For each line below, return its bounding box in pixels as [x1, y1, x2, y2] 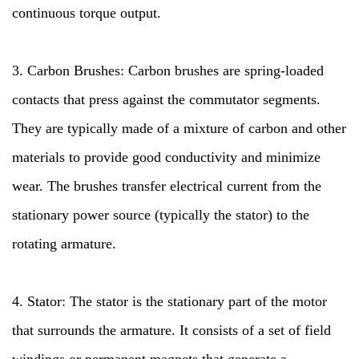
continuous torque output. [12, 5, 161, 21]
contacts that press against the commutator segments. [12, 91, 321, 107]
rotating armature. [12, 236, 116, 252]
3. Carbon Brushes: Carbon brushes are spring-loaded [12, 63, 324, 79]
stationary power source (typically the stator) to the [12, 207, 309, 223]
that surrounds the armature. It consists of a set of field [12, 322, 331, 338]
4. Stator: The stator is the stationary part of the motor [12, 293, 327, 309]
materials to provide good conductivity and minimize [12, 149, 321, 165]
